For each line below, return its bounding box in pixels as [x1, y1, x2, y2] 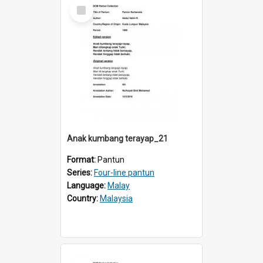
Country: [67, 193, 100, 203]
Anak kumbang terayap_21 [67, 133, 168, 143]
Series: [67, 167, 94, 177]
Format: [67, 154, 97, 164]
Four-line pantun [94, 167, 154, 177]
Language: [67, 180, 107, 190]
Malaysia [100, 193, 133, 203]
